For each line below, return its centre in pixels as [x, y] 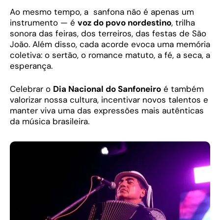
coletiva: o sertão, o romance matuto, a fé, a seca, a [110, 55]
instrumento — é [44, 22]
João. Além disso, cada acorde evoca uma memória [110, 44]
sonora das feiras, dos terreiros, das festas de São [108, 33]
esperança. [31, 66]
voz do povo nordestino [124, 22]
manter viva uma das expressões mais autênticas [107, 111]
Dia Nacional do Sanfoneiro [107, 89]
